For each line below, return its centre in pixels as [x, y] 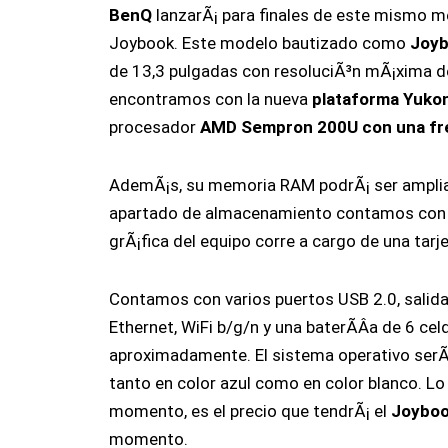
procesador [154, 127]
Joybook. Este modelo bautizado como [259, 43]
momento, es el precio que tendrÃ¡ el [249, 410]
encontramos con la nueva [210, 99]
